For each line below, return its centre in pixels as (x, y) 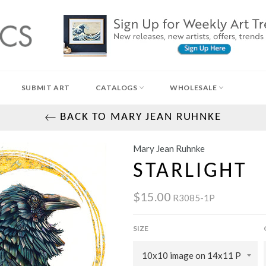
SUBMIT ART (45, 88)
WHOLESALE (194, 88)
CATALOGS (117, 88)
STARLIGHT (190, 172)
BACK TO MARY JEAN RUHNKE (139, 117)
